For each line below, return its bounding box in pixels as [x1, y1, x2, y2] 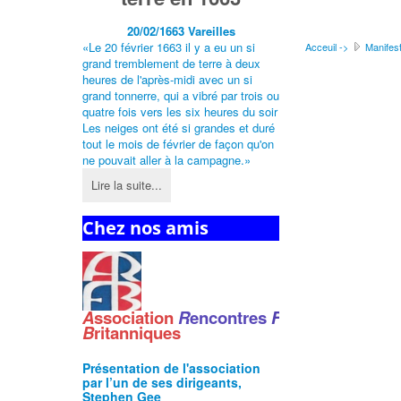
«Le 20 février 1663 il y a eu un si [82, 38, 255, 56]
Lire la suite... [91, 176, 162, 194]
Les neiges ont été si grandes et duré [82, 119, 275, 137]
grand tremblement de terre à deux [82, 55, 260, 73]
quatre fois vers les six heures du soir [82, 103, 277, 121]
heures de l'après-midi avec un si [82, 71, 252, 89]
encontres [190, 305, 271, 330]
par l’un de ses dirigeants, [82, 373, 242, 392]
